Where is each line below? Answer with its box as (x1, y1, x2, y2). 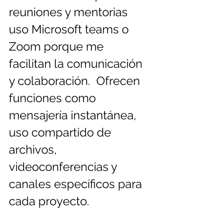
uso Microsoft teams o (9, 22, 132, 37)
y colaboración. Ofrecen (9, 74, 143, 88)
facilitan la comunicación (9, 56, 145, 71)
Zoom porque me (9, 39, 107, 54)
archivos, (9, 142, 59, 157)
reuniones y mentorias (9, 5, 131, 20)
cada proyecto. (9, 194, 89, 209)
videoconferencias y (9, 160, 120, 174)
